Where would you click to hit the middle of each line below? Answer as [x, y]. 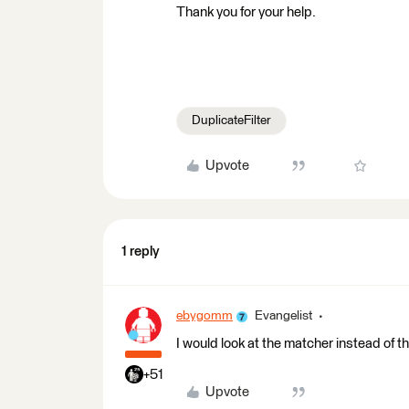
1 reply [141, 252]
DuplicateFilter [231, 121]
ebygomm [204, 316]
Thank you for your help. [246, 12]
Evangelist [283, 316]
